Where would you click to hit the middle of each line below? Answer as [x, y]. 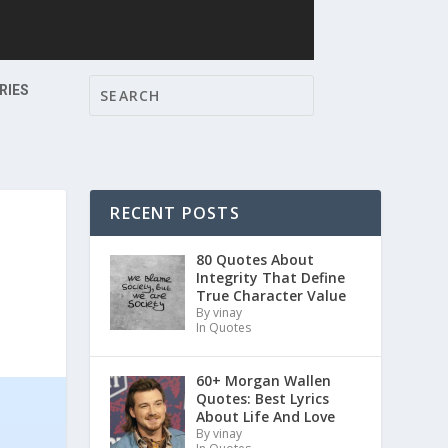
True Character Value [270, 295]
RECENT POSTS [175, 213]
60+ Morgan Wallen [263, 380]
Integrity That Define [270, 277]
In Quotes [223, 327]
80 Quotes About [254, 259]
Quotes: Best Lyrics [262, 398]
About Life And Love [265, 416]
